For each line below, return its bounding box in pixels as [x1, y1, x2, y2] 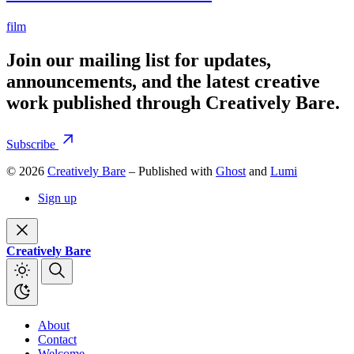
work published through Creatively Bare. [6, 92, 340, 114]
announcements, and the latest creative [6, 71, 320, 92]
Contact [38, 333, 77, 347]
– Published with [126, 164, 216, 179]
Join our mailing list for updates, [6, 50, 271, 71]
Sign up [38, 191, 77, 205]
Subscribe [6, 137, 58, 152]
